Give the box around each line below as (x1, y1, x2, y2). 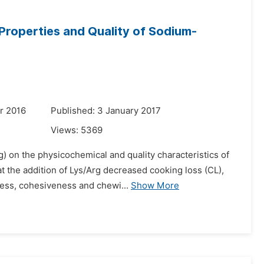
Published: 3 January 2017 (51, 105, 161, 116)
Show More (131, 180, 179, 191)
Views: (51, 125, 81, 136)
